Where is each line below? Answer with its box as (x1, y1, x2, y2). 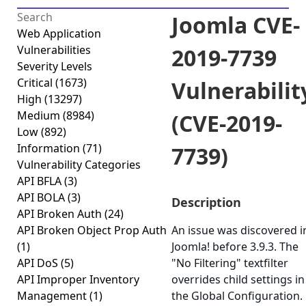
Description (171, 194, 241, 210)
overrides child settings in (171, 272, 305, 287)
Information (17, 141, 83, 156)
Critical (17, 75, 55, 90)
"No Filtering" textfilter (171, 255, 288, 270)
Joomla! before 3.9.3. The (171, 239, 298, 254)
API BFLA (17, 173, 64, 189)
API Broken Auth (17, 206, 105, 221)
